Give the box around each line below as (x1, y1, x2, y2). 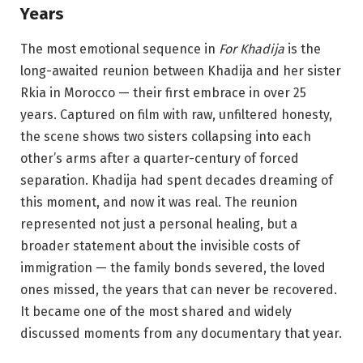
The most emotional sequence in (20, 41, 219, 58)
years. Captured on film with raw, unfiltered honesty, (20, 107, 332, 123)
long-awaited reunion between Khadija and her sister (20, 63, 341, 79)
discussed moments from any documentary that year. (20, 326, 342, 342)
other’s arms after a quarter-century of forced (20, 151, 299, 167)
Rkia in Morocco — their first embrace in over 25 (20, 85, 306, 101)
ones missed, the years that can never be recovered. (20, 282, 337, 298)
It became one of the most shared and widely (20, 304, 292, 320)
